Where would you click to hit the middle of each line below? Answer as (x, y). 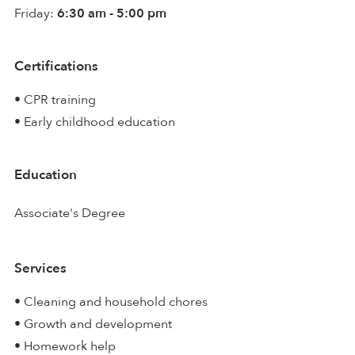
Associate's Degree (70, 213)
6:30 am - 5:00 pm (112, 13)
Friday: (34, 13)
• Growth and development (93, 324)
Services (40, 268)
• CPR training (55, 99)
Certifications (56, 66)
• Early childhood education (95, 122)
